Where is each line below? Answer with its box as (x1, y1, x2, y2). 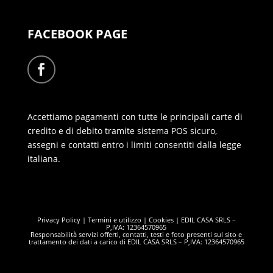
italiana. (27, 152, 60, 165)
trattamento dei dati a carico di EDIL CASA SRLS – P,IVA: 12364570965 (28, 236, 244, 246)
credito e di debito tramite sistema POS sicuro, (27, 124, 217, 136)
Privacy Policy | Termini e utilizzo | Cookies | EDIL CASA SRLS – (37, 214, 236, 224)
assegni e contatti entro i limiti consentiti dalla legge (27, 138, 241, 151)
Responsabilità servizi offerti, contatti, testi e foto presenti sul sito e (30, 229, 243, 239)
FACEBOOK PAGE (27, 25, 127, 42)
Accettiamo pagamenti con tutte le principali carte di (27, 110, 243, 122)
